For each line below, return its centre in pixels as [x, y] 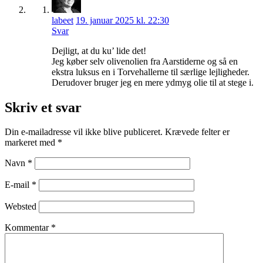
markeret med [31, 143]
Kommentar [28, 228]
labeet [63, 20]
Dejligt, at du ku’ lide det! [99, 50]
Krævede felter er [197, 132]
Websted [21, 207]
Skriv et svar [43, 107]
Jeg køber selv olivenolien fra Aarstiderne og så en [145, 61]
